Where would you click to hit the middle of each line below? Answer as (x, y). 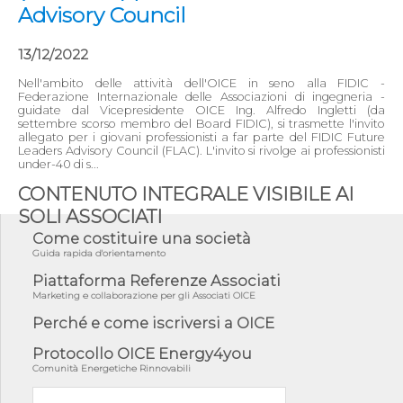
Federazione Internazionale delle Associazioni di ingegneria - (201, 97)
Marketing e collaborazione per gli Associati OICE (144, 295)
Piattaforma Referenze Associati (157, 280)
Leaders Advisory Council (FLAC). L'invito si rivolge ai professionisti (201, 151)
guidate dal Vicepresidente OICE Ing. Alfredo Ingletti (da (201, 110)
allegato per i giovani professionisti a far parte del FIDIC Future (201, 137)
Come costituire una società (142, 238)
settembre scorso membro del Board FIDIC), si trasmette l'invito (201, 124)
